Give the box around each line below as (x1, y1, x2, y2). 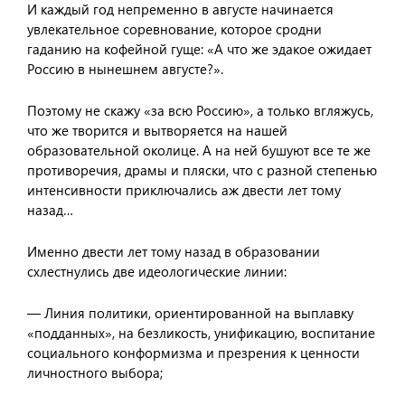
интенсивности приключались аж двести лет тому (27, 181, 341, 199)
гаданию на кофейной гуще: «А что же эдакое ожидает (27, 40, 372, 58)
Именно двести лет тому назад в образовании (27, 242, 320, 260)
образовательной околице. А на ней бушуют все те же (27, 141, 371, 159)
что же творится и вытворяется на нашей (27, 121, 287, 139)
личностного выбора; (27, 363, 163, 381)
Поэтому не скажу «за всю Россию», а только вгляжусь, (27, 101, 373, 119)
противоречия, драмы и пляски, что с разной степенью (27, 161, 377, 179)
